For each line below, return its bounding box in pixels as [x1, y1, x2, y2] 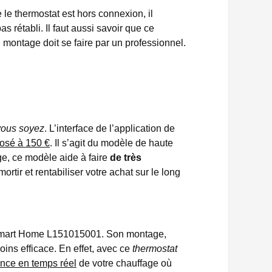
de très [110, 152, 141, 163]
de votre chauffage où [76, 258, 172, 268]
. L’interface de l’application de [44, 123, 175, 134]
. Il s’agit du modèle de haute [50, 138, 173, 148]
